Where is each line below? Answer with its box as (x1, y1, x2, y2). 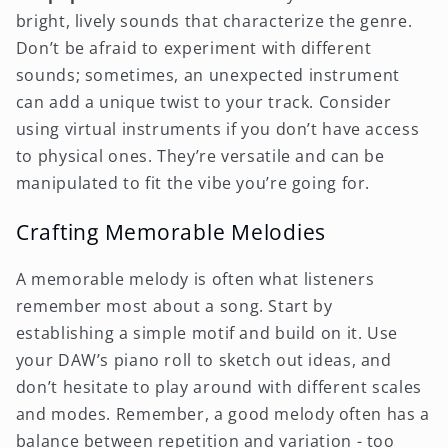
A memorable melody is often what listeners (15, 267, 375, 290)
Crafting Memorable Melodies (15, 216, 326, 246)
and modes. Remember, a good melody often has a (15, 402, 430, 425)
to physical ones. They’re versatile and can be (15, 145, 385, 168)
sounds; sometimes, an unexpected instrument (15, 64, 400, 87)
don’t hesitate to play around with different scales (15, 375, 422, 398)
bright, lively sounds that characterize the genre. (15, 10, 413, 33)
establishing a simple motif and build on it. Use (15, 321, 398, 344)
